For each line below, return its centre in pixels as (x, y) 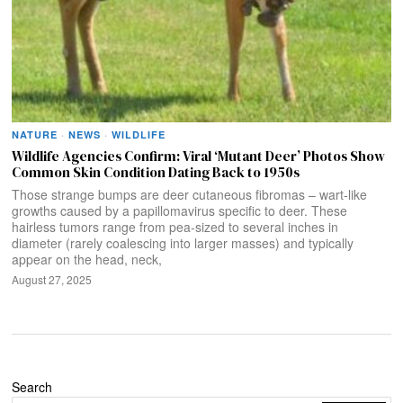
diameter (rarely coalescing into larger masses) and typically (183, 243)
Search (32, 387)
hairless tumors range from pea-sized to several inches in (175, 227)
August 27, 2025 (52, 280)
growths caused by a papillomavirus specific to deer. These (180, 211)
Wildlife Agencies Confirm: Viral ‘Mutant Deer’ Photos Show (199, 157)
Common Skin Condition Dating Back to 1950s (156, 173)
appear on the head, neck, (87, 260)
